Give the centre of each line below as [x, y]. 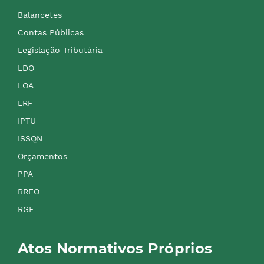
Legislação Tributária [60, 50]
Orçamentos [42, 156]
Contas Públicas [51, 32]
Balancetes [40, 15]
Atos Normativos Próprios [115, 248]
